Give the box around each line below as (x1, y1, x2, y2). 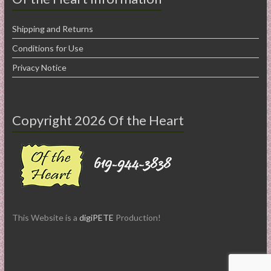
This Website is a (11, 212, 79, 223)
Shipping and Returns (11, 23, 93, 34)
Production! (113, 212, 161, 223)
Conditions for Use (11, 42, 83, 53)
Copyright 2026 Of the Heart (11, 111, 184, 128)
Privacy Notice (11, 62, 67, 73)
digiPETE (79, 212, 114, 223)
